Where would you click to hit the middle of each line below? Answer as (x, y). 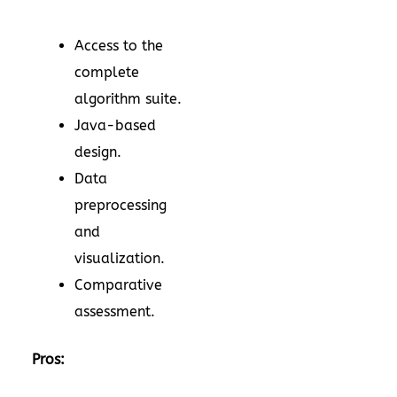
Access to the (119, 46)
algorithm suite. (128, 99)
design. (98, 152)
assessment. (115, 312)
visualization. (120, 259)
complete (107, 73)
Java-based (115, 126)
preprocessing (121, 206)
